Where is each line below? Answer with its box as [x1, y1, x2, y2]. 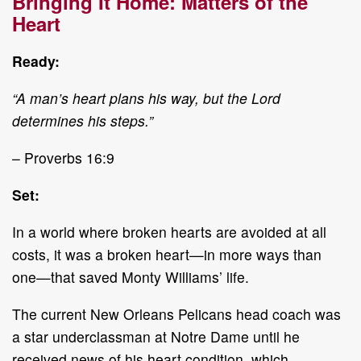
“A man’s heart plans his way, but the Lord [12, 87, 280, 108]
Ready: [12, 50, 60, 71]
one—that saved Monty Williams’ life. [12, 266, 249, 287]
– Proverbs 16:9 [12, 147, 114, 168]
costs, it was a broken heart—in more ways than [12, 243, 322, 264]
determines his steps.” [12, 110, 153, 131]
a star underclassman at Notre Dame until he [12, 326, 300, 346]
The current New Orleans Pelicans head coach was [12, 303, 341, 324]
